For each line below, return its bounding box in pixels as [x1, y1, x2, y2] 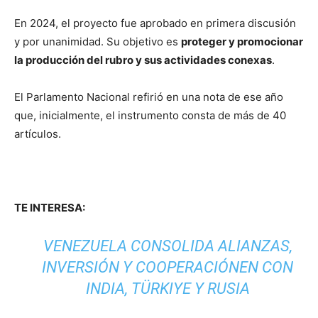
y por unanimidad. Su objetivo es [14, 35, 181, 48]
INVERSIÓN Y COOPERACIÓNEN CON [42, 258, 294, 276]
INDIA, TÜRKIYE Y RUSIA [85, 280, 250, 297]
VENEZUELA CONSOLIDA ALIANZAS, [43, 237, 292, 255]
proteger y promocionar [181, 35, 303, 48]
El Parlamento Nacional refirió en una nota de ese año [14, 90, 283, 104]
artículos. [14, 127, 61, 141]
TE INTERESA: [14, 201, 85, 214]
